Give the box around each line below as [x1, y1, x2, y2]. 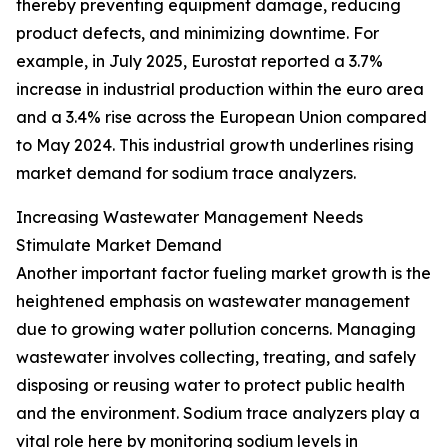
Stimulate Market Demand [16, 235, 222, 256]
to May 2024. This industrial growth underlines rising [16, 135, 414, 156]
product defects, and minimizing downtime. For [16, 23, 379, 44]
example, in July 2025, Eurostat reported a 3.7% [16, 51, 383, 72]
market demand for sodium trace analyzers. [16, 163, 356, 184]
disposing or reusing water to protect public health [16, 375, 405, 396]
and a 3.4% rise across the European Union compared [16, 107, 427, 128]
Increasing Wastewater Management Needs [16, 207, 363, 228]
